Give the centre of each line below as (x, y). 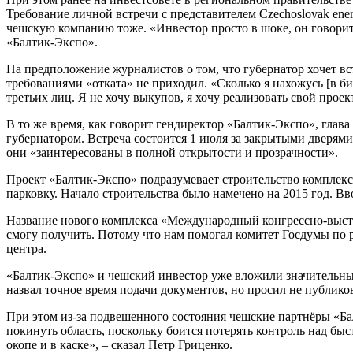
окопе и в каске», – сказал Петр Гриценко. (119, 344)
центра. (26, 248)
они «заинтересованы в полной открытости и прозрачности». (172, 152)
